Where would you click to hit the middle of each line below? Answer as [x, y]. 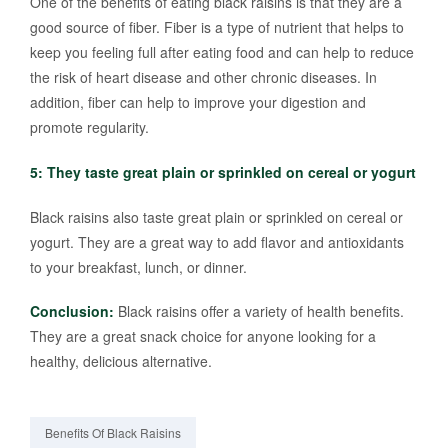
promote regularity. [89, 127]
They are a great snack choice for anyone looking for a [203, 336]
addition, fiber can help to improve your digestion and [198, 102]
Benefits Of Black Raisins [113, 433]
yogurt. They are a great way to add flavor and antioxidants [217, 241]
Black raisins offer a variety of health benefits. [259, 311]
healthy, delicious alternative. [121, 361]
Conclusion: [72, 311]
